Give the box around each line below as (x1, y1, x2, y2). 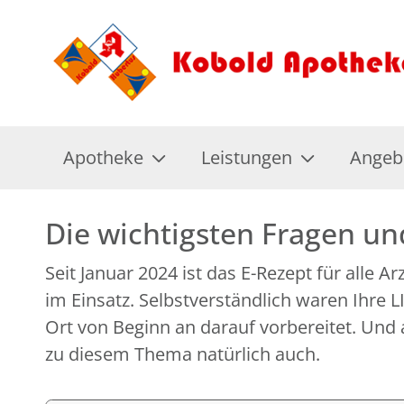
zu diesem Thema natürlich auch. (45, 342, 320, 366)
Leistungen (201, 145, 292, 170)
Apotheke (63, 145, 143, 170)
